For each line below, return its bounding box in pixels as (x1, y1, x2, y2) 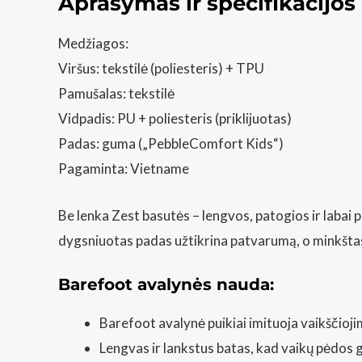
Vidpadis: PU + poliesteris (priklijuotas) (58, 109, 292, 127)
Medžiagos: (58, 34, 128, 52)
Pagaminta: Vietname (58, 159, 189, 177)
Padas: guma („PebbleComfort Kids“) (58, 134, 284, 152)
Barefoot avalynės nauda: (58, 274, 279, 294)
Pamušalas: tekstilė (58, 84, 175, 102)
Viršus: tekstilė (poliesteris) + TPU (58, 59, 264, 77)
